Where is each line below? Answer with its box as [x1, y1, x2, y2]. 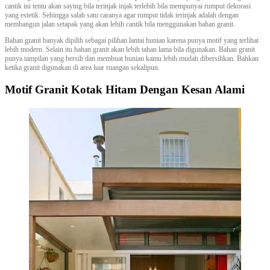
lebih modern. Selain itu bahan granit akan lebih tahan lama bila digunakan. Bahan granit [5, 45, 255, 54]
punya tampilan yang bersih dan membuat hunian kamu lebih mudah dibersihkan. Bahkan [5, 54, 259, 63]
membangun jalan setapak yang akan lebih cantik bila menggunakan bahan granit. [5, 19, 235, 28]
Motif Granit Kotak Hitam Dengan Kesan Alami [5, 83, 245, 96]
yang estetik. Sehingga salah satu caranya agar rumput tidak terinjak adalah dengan [5, 10, 239, 19]
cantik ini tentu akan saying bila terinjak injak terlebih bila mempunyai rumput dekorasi [5, 1, 251, 10]
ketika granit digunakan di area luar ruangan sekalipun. [5, 63, 160, 72]
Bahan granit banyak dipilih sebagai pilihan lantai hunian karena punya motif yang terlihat [5, 36, 259, 45]
